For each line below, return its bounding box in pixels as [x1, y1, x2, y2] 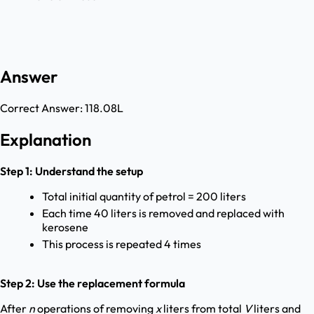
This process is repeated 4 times [42, 237, 201, 252]
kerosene [42, 220, 88, 235]
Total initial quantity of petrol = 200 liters [42, 189, 246, 204]
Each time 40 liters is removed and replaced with [42, 206, 285, 221]
